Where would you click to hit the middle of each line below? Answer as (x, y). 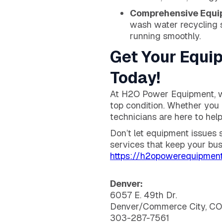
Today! (135, 77)
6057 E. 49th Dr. (143, 195)
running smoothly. (165, 36)
